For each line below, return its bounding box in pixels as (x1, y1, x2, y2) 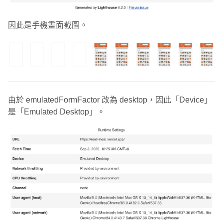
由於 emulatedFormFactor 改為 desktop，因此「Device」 (8, 96, 212, 105)
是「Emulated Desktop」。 (8, 108, 105, 116)
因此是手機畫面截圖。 (8, 21, 88, 30)
